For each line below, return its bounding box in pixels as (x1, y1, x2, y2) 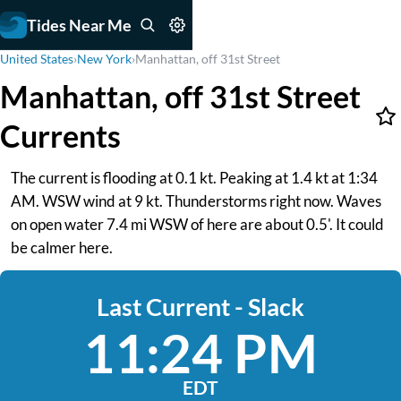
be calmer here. (11, 238, 113, 257)
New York (77, 51, 132, 66)
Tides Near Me (27, 14, 132, 35)
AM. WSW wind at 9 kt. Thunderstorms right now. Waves (11, 192, 381, 210)
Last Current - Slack (97, 292, 304, 321)
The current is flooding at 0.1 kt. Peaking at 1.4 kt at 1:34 (11, 168, 378, 187)
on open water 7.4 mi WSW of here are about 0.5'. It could (11, 215, 384, 234)
